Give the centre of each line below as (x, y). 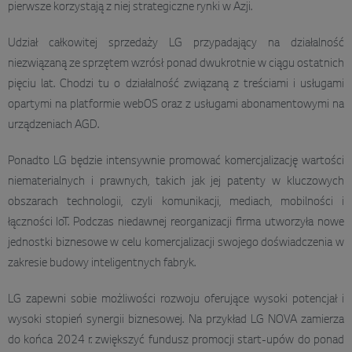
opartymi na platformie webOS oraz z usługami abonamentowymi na (176, 105)
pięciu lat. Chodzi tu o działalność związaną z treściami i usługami (176, 84)
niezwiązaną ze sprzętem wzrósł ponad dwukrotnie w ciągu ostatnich (176, 64)
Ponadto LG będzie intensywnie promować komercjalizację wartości (176, 161)
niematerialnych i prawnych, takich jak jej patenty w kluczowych (176, 182)
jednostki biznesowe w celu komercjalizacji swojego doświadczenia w (176, 243)
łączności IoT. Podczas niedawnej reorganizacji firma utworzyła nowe (176, 223)
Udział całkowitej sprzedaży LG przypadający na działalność (176, 44)
